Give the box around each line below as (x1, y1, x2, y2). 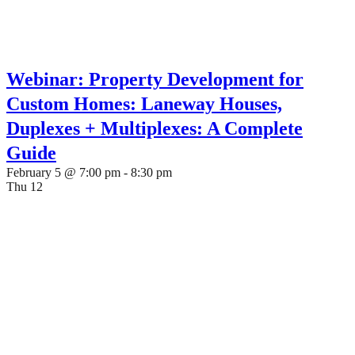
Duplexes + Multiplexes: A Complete (6, 118, 303, 139)
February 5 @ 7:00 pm (6, 166, 120, 179)
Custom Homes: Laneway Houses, (6, 94, 282, 114)
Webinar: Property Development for (6, 69, 303, 90)
